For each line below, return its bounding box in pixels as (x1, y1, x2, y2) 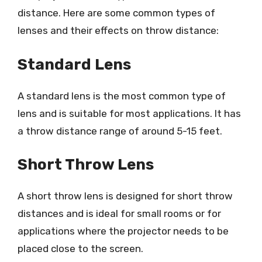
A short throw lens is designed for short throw (18, 190, 233, 202)
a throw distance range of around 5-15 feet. (18, 125, 222, 137)
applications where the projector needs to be (18, 225, 229, 237)
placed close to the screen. (18, 243, 143, 254)
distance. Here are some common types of (18, 7, 215, 19)
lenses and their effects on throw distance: (18, 25, 219, 36)
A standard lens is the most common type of (18, 89, 226, 102)
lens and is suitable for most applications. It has (18, 107, 241, 119)
